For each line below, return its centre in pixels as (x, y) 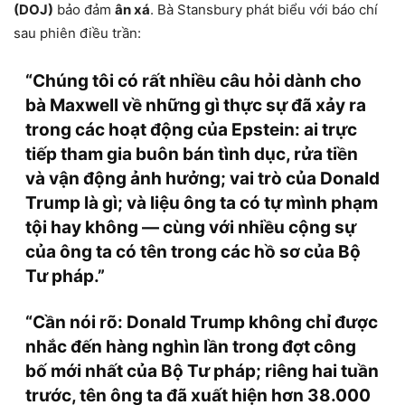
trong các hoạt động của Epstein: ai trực (191, 129)
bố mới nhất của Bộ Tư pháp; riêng (168, 371)
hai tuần (345, 371)
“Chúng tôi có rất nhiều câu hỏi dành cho (193, 80)
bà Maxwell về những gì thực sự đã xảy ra (195, 105)
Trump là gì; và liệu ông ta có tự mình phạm (201, 202)
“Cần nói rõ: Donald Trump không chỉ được (201, 322)
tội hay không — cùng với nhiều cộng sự (190, 227)
